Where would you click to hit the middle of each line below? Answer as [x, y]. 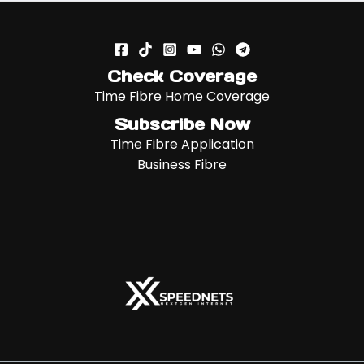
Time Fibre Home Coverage [182, 96]
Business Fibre [182, 165]
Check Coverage [182, 76]
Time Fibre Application [182, 144]
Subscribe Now [182, 124]
